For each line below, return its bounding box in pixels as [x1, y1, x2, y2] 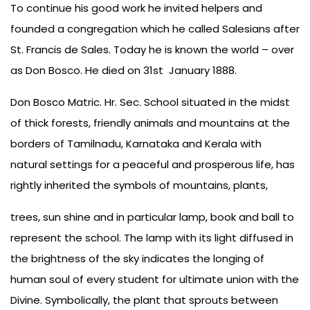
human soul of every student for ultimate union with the [10, 272, 299, 287]
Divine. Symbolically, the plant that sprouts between [10, 293, 278, 308]
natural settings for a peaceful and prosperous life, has [10, 157, 295, 172]
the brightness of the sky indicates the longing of [10, 251, 264, 266]
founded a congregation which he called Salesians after [10, 21, 300, 37]
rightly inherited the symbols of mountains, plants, [10, 178, 268, 193]
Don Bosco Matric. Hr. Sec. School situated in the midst [10, 95, 290, 110]
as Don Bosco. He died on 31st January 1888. [10, 63, 237, 78]
